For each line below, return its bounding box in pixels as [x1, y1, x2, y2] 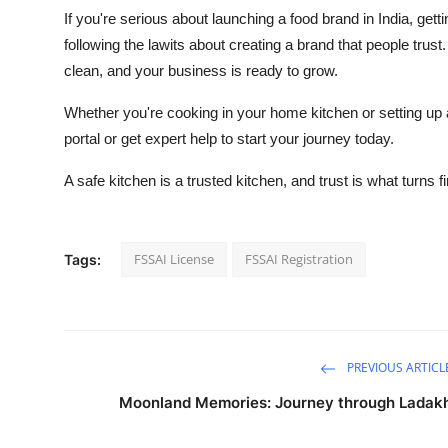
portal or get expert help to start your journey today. [64, 129, 394, 147]
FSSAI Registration [245, 249, 353, 268]
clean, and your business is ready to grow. [64, 61, 338, 79]
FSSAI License [134, 249, 214, 268]
